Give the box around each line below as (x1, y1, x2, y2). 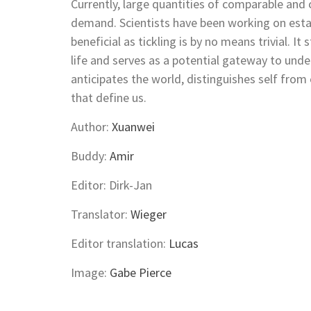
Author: (71, 119, 112, 135)
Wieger (131, 206, 167, 223)
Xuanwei (112, 119, 155, 135)
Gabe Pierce (110, 264, 171, 281)
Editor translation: (71, 235, 169, 252)
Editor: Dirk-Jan (71, 177, 155, 194)
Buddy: (71, 148, 110, 165)
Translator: (71, 206, 131, 223)
